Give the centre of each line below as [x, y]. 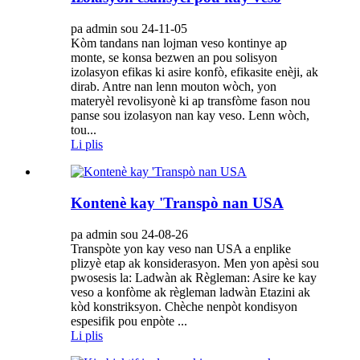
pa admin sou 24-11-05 [129, 29]
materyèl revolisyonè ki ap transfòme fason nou [190, 101]
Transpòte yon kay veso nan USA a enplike [181, 248]
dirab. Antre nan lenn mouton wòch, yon [174, 87]
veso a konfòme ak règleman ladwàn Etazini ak [190, 292]
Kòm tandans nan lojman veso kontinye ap [179, 43]
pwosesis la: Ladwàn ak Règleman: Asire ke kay [194, 277]
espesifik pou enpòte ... [129, 321]
